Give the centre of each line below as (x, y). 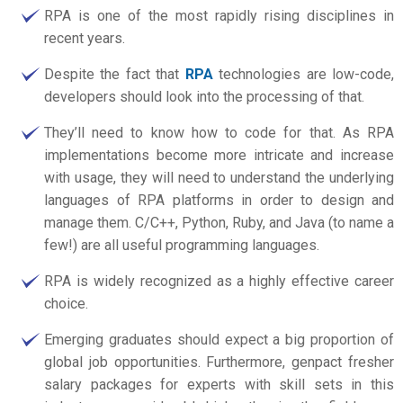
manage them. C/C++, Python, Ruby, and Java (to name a (219, 222)
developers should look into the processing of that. (206, 96)
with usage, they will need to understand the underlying (219, 177)
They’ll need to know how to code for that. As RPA (219, 132)
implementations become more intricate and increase (219, 155)
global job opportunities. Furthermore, (168, 362)
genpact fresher (343, 362)
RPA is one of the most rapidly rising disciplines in (219, 15)
